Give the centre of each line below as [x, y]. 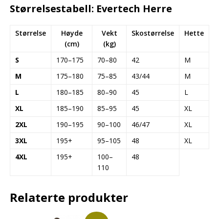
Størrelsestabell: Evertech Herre [91, 8]
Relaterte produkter [69, 197]
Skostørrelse [153, 33]
